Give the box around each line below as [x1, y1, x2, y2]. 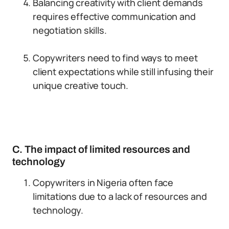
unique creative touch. [33, 79, 129, 91]
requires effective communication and [33, 10, 196, 22]
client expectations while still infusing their [33, 65, 214, 78]
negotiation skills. [33, 24, 107, 36]
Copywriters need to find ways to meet [33, 52, 198, 64]
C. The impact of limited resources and [12, 144, 190, 155]
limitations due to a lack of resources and [33, 190, 207, 202]
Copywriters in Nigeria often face [33, 176, 174, 189]
